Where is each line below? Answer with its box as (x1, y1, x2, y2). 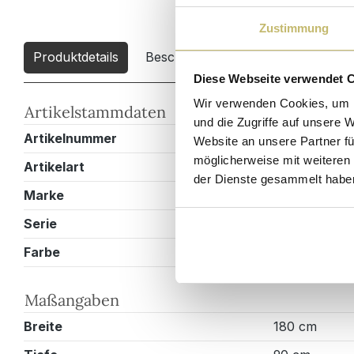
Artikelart (24, 158, 85, 175)
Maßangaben (24, 289, 119, 310)
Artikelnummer (24, 130, 117, 146)
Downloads (255, 48, 326, 65)
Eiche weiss (273, 243, 342, 260)
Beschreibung (145, 48, 228, 65)
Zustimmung (258, 21, 330, 36)
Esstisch (273, 158, 322, 175)
